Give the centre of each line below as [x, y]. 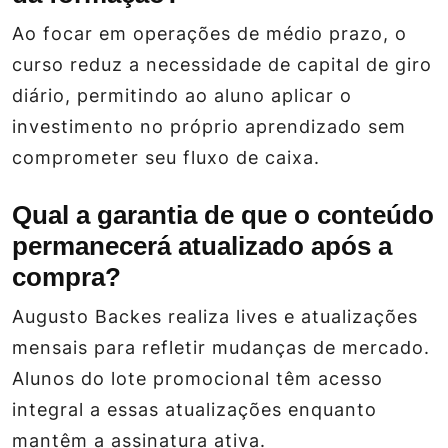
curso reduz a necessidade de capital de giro [222, 65]
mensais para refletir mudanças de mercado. [221, 348]
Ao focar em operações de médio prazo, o [209, 34]
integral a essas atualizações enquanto [194, 410]
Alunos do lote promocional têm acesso [197, 379]
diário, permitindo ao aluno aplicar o [182, 96]
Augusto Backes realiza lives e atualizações [215, 317]
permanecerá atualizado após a [202, 246]
